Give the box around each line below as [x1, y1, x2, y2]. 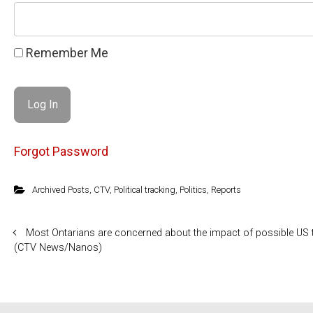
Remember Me [23, 45, 108, 60]
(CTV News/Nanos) [14, 241, 102, 254]
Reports [210, 184, 241, 195]
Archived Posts [31, 184, 89, 195]
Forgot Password [14, 143, 108, 159]
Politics [179, 184, 207, 195]
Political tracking [113, 184, 175, 195]
